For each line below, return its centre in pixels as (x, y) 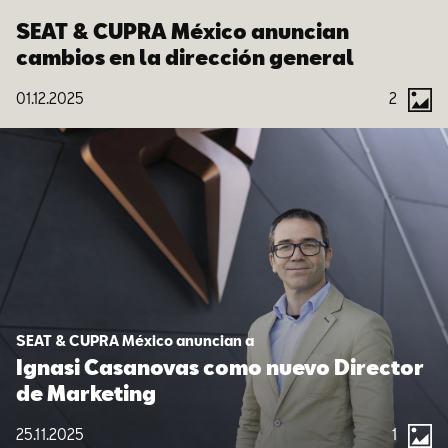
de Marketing (86, 392)
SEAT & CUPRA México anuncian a (135, 340)
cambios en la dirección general (185, 56)
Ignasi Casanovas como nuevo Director (220, 366)
